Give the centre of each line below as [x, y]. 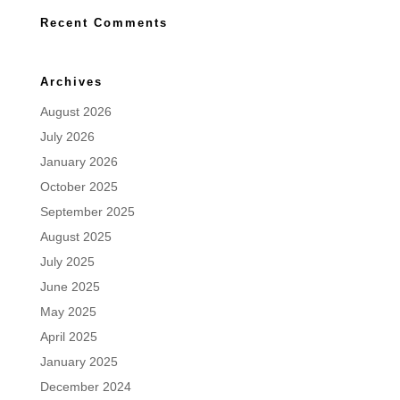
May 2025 [68, 312]
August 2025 [75, 237]
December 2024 [85, 387]
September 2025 [87, 212]
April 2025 [68, 337]
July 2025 [67, 262]
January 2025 [79, 362]
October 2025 [79, 187]
